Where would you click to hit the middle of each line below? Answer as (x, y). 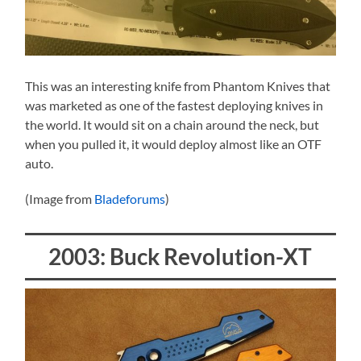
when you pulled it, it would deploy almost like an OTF (174, 143)
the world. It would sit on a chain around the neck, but (172, 124)
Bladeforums (130, 198)
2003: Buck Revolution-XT (180, 256)
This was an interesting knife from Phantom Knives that (178, 85)
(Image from (60, 198)
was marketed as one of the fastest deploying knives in (174, 105)
